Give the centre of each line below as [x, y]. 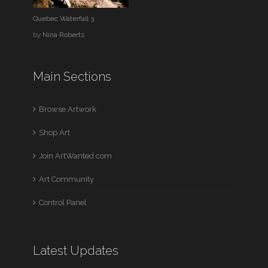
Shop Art [55, 133]
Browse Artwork [68, 109]
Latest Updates [76, 251]
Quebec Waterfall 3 [64, 19]
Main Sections [72, 77]
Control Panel [63, 202]
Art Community [67, 179]
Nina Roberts [64, 35]
